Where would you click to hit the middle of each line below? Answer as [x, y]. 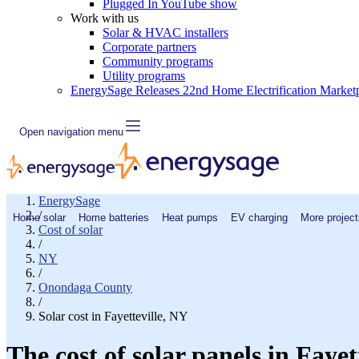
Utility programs [144, 76]
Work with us [105, 18]
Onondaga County [85, 287]
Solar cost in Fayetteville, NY [113, 316]
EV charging [259, 217]
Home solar [39, 217]
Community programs [158, 61]
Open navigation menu [71, 131]
